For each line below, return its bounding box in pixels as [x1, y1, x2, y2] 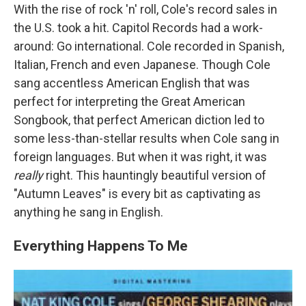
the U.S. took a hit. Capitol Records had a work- [14, 20, 263, 35]
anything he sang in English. [14, 205, 163, 219]
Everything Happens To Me [14, 237, 188, 254]
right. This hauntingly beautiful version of [43, 168, 266, 182]
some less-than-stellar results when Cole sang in [14, 131, 279, 145]
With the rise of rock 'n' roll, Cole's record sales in [14, 2, 277, 16]
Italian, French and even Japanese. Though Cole [14, 57, 270, 72]
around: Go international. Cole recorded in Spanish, [14, 39, 284, 53]
